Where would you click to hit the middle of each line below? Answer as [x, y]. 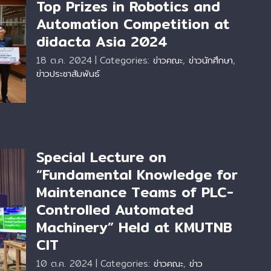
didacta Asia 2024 [102, 42]
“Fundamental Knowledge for [137, 175]
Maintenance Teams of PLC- [135, 192]
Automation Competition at [133, 24]
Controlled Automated [115, 210]
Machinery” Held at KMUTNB [134, 227]
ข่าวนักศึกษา [211, 60]
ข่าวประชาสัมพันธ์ [68, 73]
